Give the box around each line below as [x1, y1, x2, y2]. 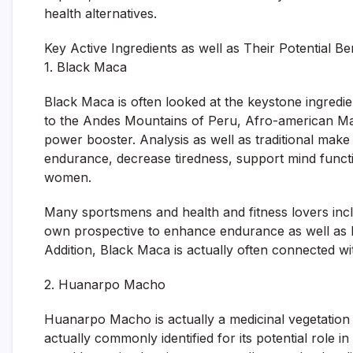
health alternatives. [44, 6, 157, 21]
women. [44, 169, 91, 185]
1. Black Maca [44, 59, 127, 75]
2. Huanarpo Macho [44, 277, 165, 292]
